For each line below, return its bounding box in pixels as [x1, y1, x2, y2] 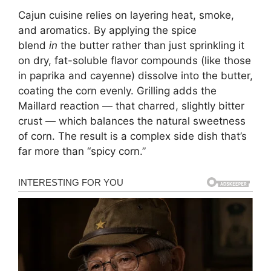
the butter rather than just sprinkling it [57, 39, 244, 51]
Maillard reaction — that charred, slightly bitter [18, 99, 244, 112]
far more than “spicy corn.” [18, 145, 146, 157]
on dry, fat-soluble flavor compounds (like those [18, 54, 251, 67]
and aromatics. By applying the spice [18, 24, 197, 36]
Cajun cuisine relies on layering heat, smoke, [18, 8, 234, 21]
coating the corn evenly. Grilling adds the [18, 84, 217, 97]
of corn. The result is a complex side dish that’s [18, 129, 247, 142]
